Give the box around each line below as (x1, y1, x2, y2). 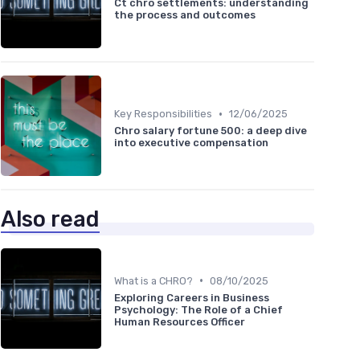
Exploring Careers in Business (114, 291, 269, 304)
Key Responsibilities (114, 108, 212, 121)
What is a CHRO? (114, 274, 193, 287)
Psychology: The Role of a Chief (114, 303, 283, 316)
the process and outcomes (114, 9, 256, 22)
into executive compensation (114, 137, 268, 149)
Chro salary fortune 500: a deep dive (114, 125, 307, 137)
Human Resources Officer (114, 315, 245, 328)
